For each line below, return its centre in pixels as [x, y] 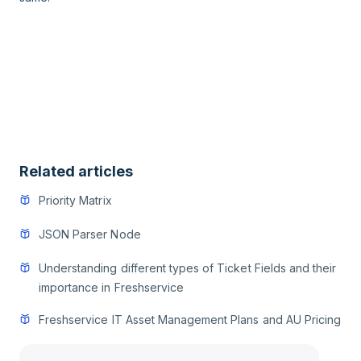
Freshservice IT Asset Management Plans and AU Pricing [190, 319]
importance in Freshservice [112, 287]
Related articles [76, 171]
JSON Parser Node [90, 234]
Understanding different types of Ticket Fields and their [188, 268]
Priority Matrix [75, 200]
